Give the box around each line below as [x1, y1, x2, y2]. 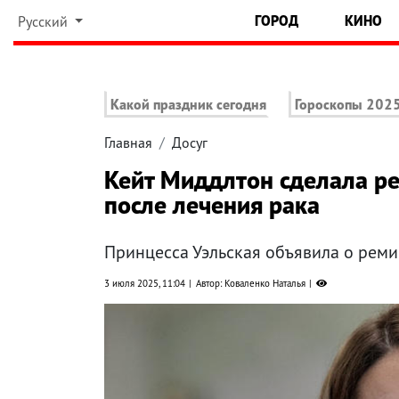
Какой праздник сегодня [110, 95, 266, 114]
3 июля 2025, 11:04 [104, 277, 185, 290]
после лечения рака [104, 188, 320, 222]
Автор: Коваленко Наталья [196, 277, 305, 290]
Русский [17, 12, 71, 30]
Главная [104, 134, 152, 152]
